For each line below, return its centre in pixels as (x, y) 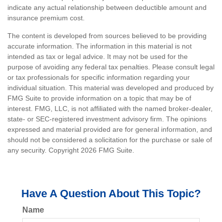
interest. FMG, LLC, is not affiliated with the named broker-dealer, (110, 109)
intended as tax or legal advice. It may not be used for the (98, 56)
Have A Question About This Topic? (111, 194)
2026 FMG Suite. (108, 150)
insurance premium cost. (46, 18)
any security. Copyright (44, 150)
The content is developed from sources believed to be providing (107, 36)
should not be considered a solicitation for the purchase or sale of (110, 140)
